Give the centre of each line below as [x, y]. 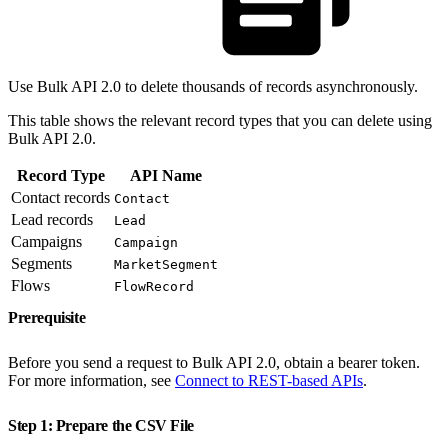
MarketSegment [166, 264]
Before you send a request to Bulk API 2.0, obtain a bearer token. [214, 362]
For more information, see [91, 380]
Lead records [52, 219]
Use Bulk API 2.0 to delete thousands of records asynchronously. [213, 86]
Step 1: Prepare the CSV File [103, 425]
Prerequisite [48, 317]
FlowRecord [154, 286]
